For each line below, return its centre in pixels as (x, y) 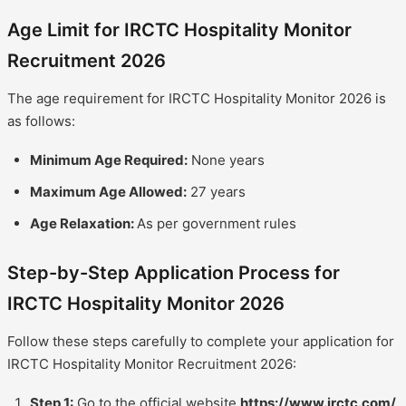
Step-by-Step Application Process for (174, 272)
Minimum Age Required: (109, 159)
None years (226, 159)
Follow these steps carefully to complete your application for (201, 341)
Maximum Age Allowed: (108, 191)
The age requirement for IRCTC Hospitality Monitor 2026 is (197, 98)
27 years (216, 191)
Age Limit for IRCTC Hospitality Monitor (179, 29)
